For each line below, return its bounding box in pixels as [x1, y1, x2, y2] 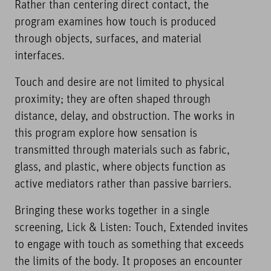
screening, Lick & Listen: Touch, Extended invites [15, 223, 248, 234]
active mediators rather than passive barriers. [15, 179, 232, 191]
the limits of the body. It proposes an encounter [15, 256, 243, 268]
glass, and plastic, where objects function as [15, 162, 226, 174]
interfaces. [15, 51, 65, 62]
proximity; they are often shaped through [15, 94, 211, 106]
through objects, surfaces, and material [15, 34, 201, 45]
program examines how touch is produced [15, 17, 216, 28]
